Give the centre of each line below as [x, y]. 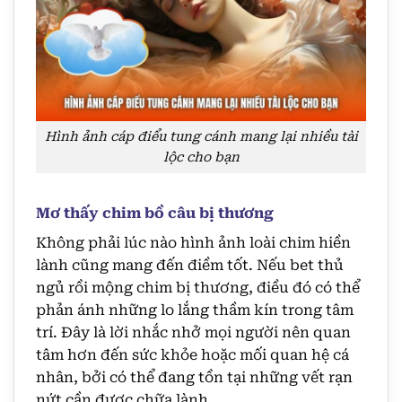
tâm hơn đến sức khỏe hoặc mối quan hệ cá [192, 354]
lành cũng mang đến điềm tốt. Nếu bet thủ [190, 265]
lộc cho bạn [201, 158]
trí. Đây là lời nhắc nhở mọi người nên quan [193, 332]
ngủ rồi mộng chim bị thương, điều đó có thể [198, 287]
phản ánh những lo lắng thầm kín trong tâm [195, 310]
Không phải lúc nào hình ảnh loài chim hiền [193, 242]
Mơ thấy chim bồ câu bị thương [155, 213]
